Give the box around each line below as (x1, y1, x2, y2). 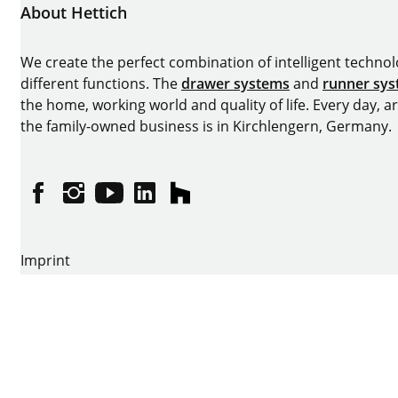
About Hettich (20, 2, 127, 24)
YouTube (107, 189, 168, 210)
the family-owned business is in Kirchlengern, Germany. (20, 116, 392, 137)
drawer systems (181, 74, 290, 94)
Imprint (20, 251, 70, 271)
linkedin (143, 189, 196, 210)
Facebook (36, 189, 101, 210)
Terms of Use (20, 332, 109, 353)
